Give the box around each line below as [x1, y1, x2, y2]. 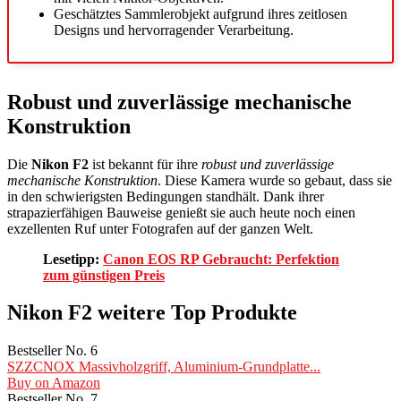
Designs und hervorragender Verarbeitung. [54, 21, 294, 38]
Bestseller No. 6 [7, 343, 98, 359]
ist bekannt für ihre [89, 156, 201, 172]
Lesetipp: [43, 251, 103, 267]
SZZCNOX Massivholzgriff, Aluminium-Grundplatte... [7, 359, 320, 375]
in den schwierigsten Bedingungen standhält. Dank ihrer [7, 188, 324, 204]
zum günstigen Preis [43, 267, 165, 283]
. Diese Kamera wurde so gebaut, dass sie [158, 172, 392, 188]
